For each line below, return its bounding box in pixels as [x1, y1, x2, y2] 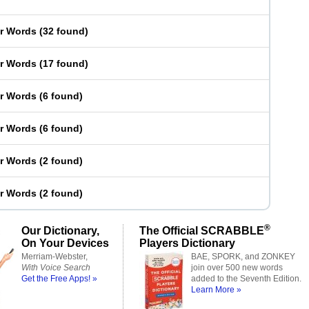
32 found [43, 26, 85, 37]
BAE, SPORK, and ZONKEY [191, 252, 295, 261]
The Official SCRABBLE [139, 224, 264, 237]
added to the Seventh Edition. [191, 274, 301, 283]
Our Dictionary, [21, 224, 99, 237]
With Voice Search [21, 263, 90, 272]
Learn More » [191, 285, 241, 295]
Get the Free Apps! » [21, 274, 97, 283]
